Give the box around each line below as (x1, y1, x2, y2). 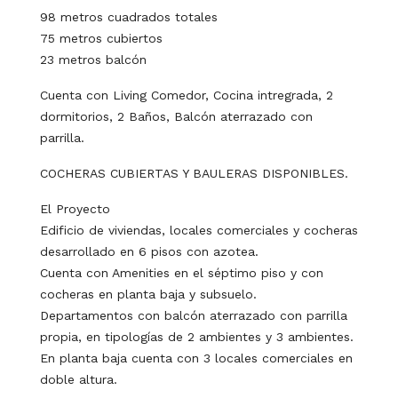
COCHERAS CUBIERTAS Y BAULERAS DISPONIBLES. (40, 165, 348, 180)
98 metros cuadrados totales (40, 9, 218, 24)
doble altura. (40, 371, 117, 386)
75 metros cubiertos (40, 30, 163, 45)
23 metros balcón (40, 52, 147, 67)
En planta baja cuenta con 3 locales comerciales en (40, 350, 353, 365)
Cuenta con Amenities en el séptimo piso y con (40, 265, 323, 280)
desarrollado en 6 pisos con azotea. (40, 243, 259, 259)
